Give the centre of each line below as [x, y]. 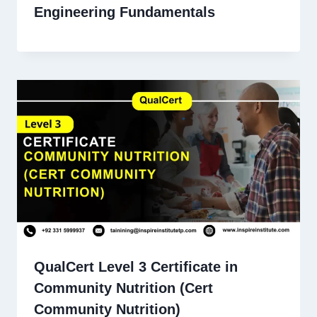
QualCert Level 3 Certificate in [136, 266]
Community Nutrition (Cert [123, 288]
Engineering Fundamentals [125, 12]
